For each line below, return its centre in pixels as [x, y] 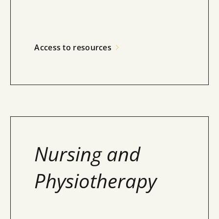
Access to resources [73, 47]
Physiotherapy [96, 181]
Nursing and [88, 154]
